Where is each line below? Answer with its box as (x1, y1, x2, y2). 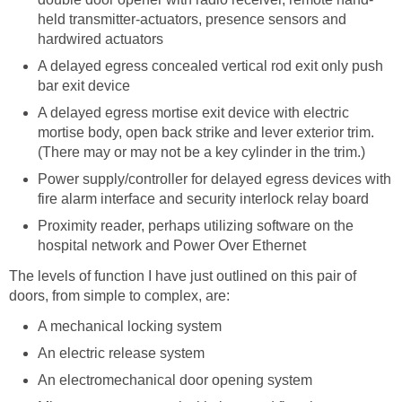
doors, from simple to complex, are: (9, 288, 230, 304)
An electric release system (38, 345, 205, 362)
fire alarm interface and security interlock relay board (38, 191, 369, 207)
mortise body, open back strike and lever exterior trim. (38, 125, 374, 141)
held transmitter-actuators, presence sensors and (38, 12, 346, 28)
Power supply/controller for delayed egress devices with (38, 171, 391, 188)
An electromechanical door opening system (38, 372, 312, 389)
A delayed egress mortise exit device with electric (38, 105, 349, 121)
